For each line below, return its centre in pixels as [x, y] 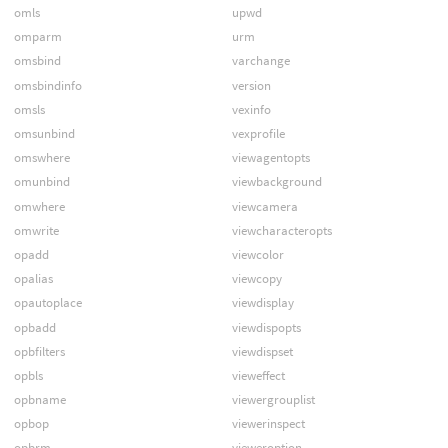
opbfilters [39, 351]
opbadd [34, 327]
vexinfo [251, 109]
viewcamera [264, 206]
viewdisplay [262, 303]
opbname [39, 400]
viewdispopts [266, 327]
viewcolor [257, 254]
